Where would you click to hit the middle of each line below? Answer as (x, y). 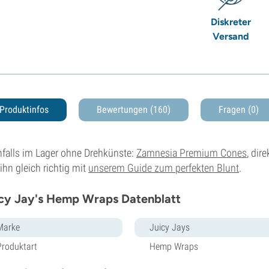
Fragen (233, 109)
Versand (231, 36)
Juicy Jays (170, 227)
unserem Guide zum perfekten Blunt (164, 168)
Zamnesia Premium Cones (192, 153)
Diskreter (231, 22)
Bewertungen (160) (134, 109)
